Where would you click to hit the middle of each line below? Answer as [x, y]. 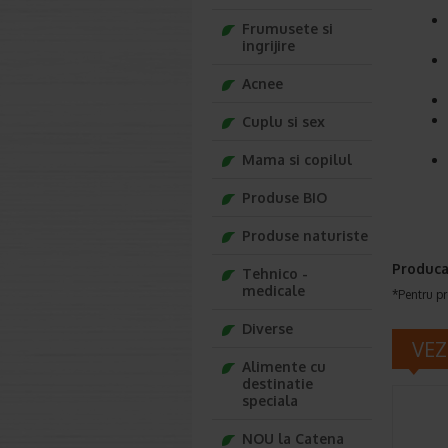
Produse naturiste [305, 235]
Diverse [267, 328]
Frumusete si [287, 28]
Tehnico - [275, 273]
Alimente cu [284, 366]
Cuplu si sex [283, 121]
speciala [270, 400]
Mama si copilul [297, 159]
